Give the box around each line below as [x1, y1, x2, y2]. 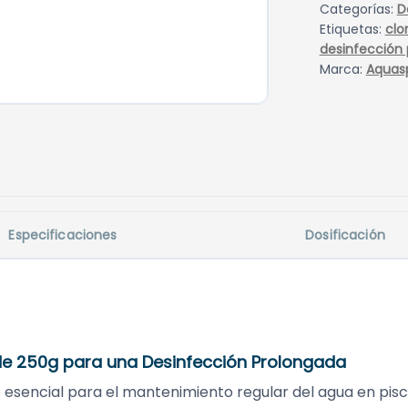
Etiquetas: [319, 20, 385, 39]
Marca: [319, 60, 366, 79]
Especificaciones [8, 226, 117, 245]
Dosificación [305, 226, 385, 245]
